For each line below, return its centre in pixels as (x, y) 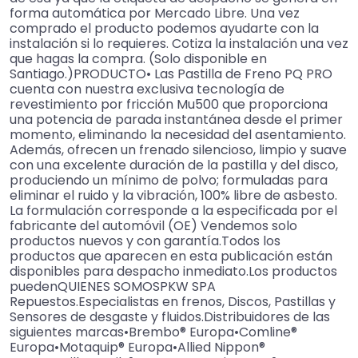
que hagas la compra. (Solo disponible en (138, 59)
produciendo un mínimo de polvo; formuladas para (169, 181)
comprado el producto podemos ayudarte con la (164, 29)
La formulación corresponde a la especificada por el (173, 211)
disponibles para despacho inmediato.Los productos (173, 272)
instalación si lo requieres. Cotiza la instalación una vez (179, 44)
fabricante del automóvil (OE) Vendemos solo (153, 226)
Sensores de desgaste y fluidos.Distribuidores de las (170, 317)
